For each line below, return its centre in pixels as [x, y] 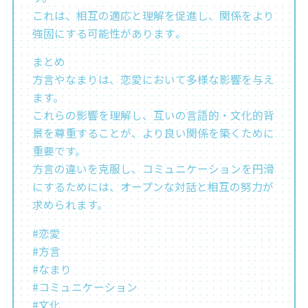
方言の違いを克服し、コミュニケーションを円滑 [153, 169]
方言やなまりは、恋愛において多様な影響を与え [153, 80]
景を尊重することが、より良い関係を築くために [153, 133]
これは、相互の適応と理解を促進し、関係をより [153, 15]
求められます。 [70, 205]
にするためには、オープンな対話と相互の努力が [153, 187]
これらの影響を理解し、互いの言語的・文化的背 [153, 115]
